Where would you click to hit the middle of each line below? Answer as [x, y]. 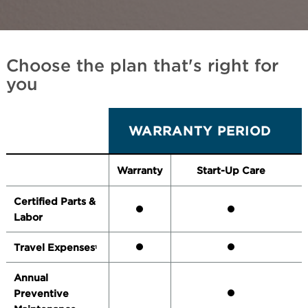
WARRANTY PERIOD [200, 131]
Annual [31, 278]
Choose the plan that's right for [142, 66]
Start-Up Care [231, 170]
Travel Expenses [54, 247]
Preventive [41, 294]
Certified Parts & [54, 201]
